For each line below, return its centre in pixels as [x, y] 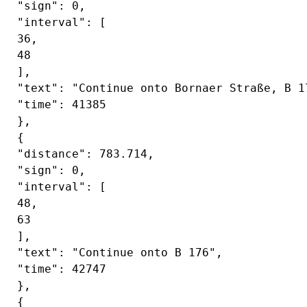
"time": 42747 [58, 269]
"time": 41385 [58, 105]
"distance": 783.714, [82, 154]
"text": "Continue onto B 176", [116, 253]
